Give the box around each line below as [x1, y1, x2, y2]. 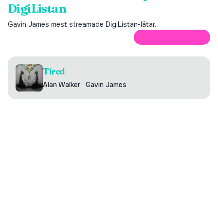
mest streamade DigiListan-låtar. [49, 20, 156, 29]
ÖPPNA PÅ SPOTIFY [145, 34, 202, 40]
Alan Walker [43, 80, 80, 89]
